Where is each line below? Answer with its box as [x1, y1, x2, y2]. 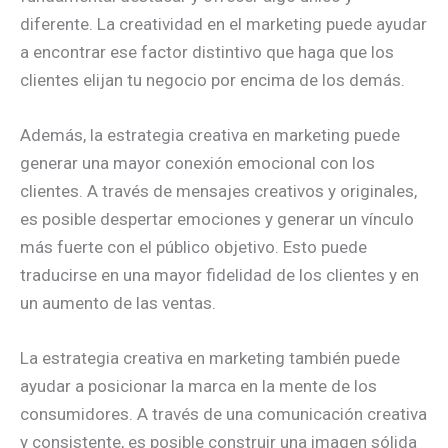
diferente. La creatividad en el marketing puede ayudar [20, 13, 427, 34]
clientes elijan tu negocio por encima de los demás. [20, 69, 405, 90]
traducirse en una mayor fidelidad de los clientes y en [20, 264, 419, 285]
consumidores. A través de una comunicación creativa [20, 403, 427, 424]
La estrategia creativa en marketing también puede [20, 347, 400, 368]
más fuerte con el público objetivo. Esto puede [20, 236, 367, 257]
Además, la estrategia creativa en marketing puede [20, 124, 400, 145]
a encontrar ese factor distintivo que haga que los [20, 41, 394, 62]
